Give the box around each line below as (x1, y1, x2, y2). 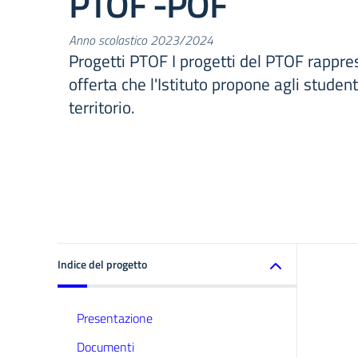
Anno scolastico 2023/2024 (69, 30, 213, 50)
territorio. (69, 94, 135, 120)
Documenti (77, 337, 134, 356)
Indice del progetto (58, 256, 147, 272)
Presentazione (77, 308, 153, 328)
